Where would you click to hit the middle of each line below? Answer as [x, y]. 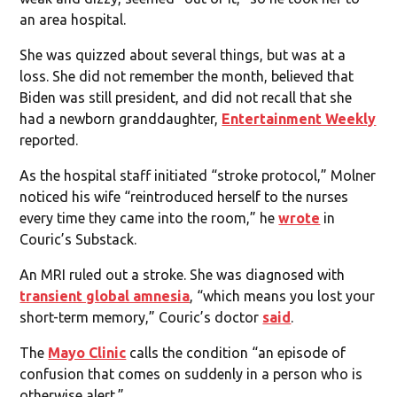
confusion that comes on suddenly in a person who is [191, 374]
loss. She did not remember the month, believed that [187, 76]
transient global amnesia [105, 296]
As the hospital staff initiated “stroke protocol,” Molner [198, 175]
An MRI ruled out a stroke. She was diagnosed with [183, 274]
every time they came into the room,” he [149, 218]
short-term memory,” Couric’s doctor [141, 317]
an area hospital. [73, 19]
